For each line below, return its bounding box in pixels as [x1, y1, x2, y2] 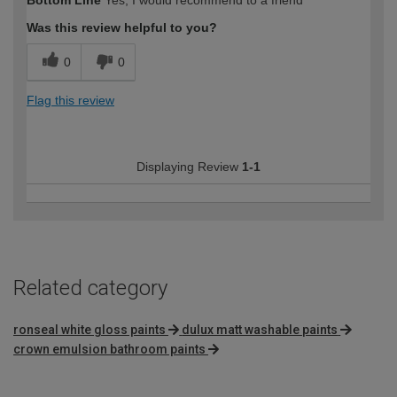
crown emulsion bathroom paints [13, 342, 206, 357]
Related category [13, 276, 167, 301]
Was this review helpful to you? [27, 20, 217, 35]
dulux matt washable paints [182, 323, 339, 338]
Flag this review [27, 93, 114, 108]
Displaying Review [136, 160, 242, 175]
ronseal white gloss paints [13, 323, 166, 338]
